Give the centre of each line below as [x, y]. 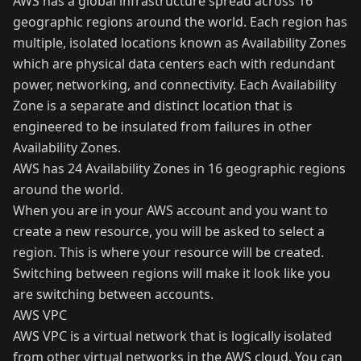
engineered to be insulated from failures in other [162, 127]
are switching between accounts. [113, 294]
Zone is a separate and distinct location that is [153, 106]
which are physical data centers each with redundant [174, 64]
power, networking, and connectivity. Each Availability [174, 85]
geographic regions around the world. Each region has [180, 22]
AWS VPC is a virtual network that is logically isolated [172, 336]
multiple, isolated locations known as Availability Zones [180, 43]
